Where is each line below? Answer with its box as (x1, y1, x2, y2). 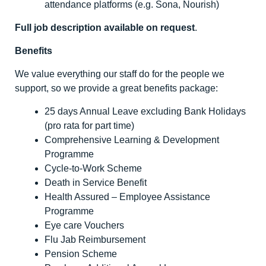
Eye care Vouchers (45, 220, 124, 230)
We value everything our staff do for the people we (15, 68, 224, 79)
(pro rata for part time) (45, 120, 134, 131)
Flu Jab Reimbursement (45, 234, 145, 245)
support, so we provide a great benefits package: (15, 83, 218, 93)
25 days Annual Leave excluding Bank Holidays (45, 106, 246, 116)
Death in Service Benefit (45, 177, 147, 188)
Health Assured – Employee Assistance (45, 191, 210, 202)
